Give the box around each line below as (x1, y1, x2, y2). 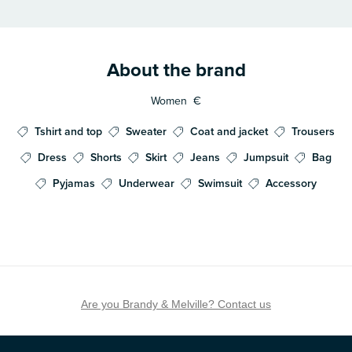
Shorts (90, 150, 122, 164)
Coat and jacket (190, 124, 268, 138)
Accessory (266, 176, 317, 190)
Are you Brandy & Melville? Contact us (81, 297, 271, 310)
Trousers (291, 124, 335, 138)
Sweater (126, 124, 167, 138)
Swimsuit (198, 176, 242, 190)
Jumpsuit (244, 150, 288, 164)
